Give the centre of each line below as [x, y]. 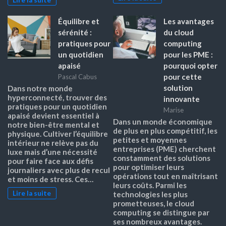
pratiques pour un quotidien [57, 106]
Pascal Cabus [77, 76]
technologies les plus [150, 194]
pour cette [183, 77]
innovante [182, 99]
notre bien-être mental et [53, 124]
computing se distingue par [161, 212]
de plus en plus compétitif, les [165, 130]
